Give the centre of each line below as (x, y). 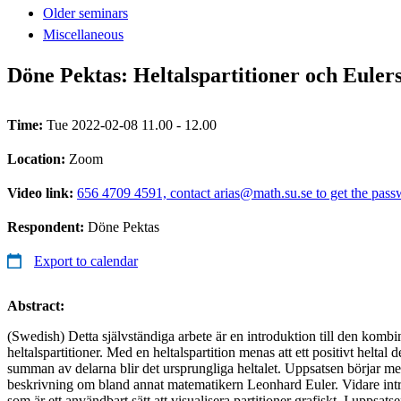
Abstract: (36, 305)
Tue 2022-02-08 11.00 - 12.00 (132, 124)
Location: (38, 158)
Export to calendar (86, 260)
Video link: (42, 192)
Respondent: (47, 226)
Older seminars (85, 13)
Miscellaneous (83, 34)
